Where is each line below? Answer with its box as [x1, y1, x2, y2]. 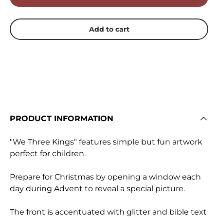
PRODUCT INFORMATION [10, 114, 113, 123]
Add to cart [89, 25, 129, 34]
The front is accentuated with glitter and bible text [10, 207, 207, 217]
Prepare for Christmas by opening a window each [10, 172, 201, 182]
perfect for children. [10, 149, 86, 158]
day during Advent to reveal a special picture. [10, 184, 185, 193]
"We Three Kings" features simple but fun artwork [10, 137, 202, 146]
